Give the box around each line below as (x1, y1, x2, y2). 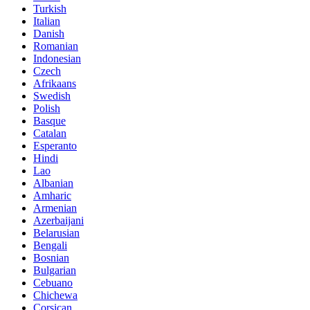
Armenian (33, 201, 77, 214)
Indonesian (33, 52, 81, 64)
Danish (33, 27, 64, 39)
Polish (33, 102, 60, 114)
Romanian (33, 39, 78, 52)
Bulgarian (33, 264, 76, 276)
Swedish (33, 89, 71, 102)
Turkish (33, 2, 66, 15)
